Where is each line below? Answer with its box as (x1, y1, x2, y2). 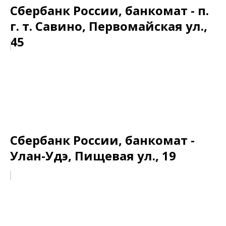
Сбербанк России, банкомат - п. (10, 2, 209, 19)
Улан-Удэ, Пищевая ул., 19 (10, 147, 176, 164)
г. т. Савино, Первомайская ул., (10, 18, 207, 34)
